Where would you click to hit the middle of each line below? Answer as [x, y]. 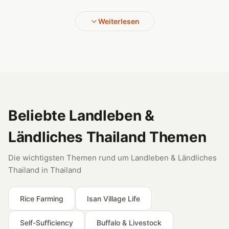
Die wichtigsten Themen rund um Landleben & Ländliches [112, 158]
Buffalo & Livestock [129, 223]
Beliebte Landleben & [81, 116]
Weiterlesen [119, 21]
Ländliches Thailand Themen [107, 137]
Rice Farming [42, 199]
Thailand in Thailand [45, 170]
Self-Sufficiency [47, 223]
